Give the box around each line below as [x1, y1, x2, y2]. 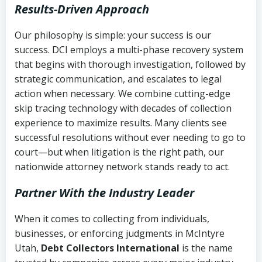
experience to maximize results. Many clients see [15, 116, 227, 129]
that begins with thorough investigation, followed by [15, 57, 246, 71]
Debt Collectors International [41, 241, 180, 254]
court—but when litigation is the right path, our [15, 145, 224, 158]
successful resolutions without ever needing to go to [15, 130, 246, 144]
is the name [180, 241, 233, 254]
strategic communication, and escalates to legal [15, 72, 222, 85]
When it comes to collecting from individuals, [15, 212, 209, 225]
